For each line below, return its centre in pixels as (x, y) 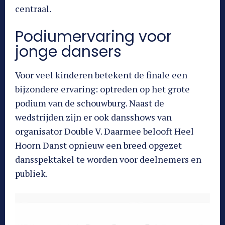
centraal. (33, 9)
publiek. (31, 174)
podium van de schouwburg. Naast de (90, 103)
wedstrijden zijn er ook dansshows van (93, 117)
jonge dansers (68, 52)
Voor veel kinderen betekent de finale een (101, 75)
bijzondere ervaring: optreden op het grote (102, 89)
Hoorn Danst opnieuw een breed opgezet (98, 145)
